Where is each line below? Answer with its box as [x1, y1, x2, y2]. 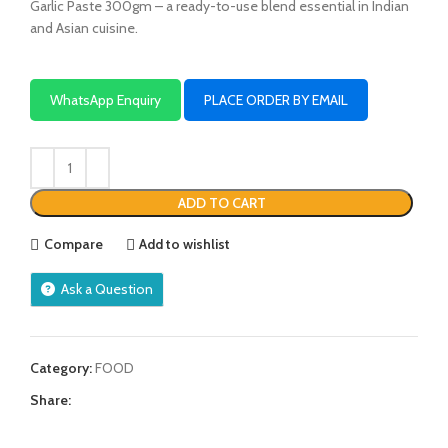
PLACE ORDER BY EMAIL [204, 90, 348, 109]
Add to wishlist [139, 235, 231, 253]
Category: [30, 358, 92, 377]
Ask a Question [61, 279, 153, 298]
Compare [43, 235, 103, 253]
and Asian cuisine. [30, 18, 138, 37]
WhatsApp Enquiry [50, 90, 161, 109]
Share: [30, 390, 71, 409]
